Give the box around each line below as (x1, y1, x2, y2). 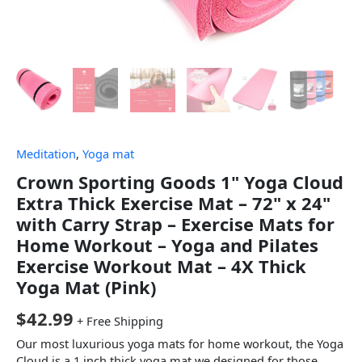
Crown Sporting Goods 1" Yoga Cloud (16, 169, 343, 194)
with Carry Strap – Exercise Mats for (16, 211, 335, 236)
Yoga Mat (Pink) (16, 274, 156, 299)
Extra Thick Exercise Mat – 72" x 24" (16, 190, 330, 215)
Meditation (16, 145, 76, 162)
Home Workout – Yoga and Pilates (16, 232, 318, 257)
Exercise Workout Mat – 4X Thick (16, 253, 306, 278)
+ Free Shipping (77, 312, 163, 329)
